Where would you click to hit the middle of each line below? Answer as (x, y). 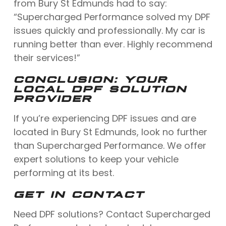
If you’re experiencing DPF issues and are (105, 118)
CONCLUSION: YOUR (91, 78)
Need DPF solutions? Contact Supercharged (112, 214)
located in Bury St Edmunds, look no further (110, 132)
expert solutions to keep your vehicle (96, 159)
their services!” (47, 58)
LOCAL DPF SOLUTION (100, 88)
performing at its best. (64, 173)
